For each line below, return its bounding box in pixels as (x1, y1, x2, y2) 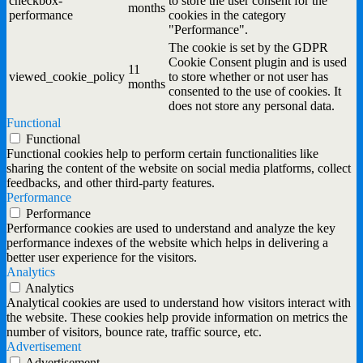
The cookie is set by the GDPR (169, 41, 328, 55)
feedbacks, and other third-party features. (6, 176, 215, 190)
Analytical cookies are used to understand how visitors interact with (6, 296, 351, 310)
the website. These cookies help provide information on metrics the (6, 310, 348, 325)
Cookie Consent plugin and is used (169, 55, 347, 70)
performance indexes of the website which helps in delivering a (6, 236, 328, 250)
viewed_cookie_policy (9, 70, 125, 84)
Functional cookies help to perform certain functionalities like (6, 147, 318, 161)
